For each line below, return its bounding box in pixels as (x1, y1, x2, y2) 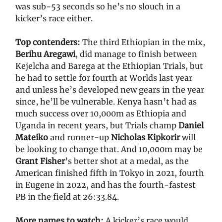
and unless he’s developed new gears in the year (15, 84, 204, 95)
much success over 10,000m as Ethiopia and (15, 108, 186, 118)
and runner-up (50, 132, 109, 142)
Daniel (178, 120, 204, 130)
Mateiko (15, 132, 50, 142)
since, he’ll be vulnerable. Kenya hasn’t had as (15, 96, 197, 107)
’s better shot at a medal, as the (65, 156, 189, 166)
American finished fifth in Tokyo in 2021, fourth (15, 167, 204, 178)
